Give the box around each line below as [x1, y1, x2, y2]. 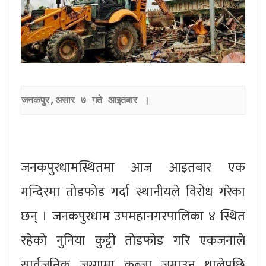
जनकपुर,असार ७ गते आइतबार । [21, 94, 150, 106]
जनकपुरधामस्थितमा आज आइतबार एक [21, 156, 245, 179]
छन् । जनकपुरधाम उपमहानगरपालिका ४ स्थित [21, 205, 245, 227]
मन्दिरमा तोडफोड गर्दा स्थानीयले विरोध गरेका [21, 180, 245, 203]
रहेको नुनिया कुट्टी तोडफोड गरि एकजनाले [21, 229, 245, 252]
